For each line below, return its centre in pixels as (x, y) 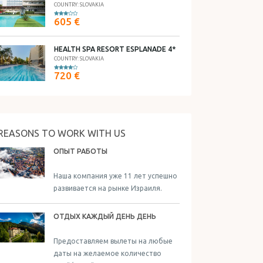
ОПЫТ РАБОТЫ (80, 151)
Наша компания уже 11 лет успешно (115, 176)
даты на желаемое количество (107, 253)
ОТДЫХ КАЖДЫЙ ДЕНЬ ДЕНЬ (105, 216)
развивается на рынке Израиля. (108, 188)
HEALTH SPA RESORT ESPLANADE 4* (115, 49)
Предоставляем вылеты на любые (113, 241)
